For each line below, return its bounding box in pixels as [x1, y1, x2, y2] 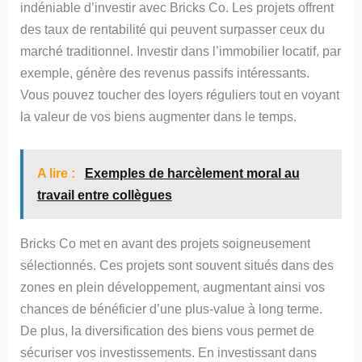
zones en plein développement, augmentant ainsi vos [20, 279, 326, 294]
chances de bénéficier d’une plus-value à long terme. [20, 301, 323, 316]
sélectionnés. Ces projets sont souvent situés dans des [20, 257, 335, 272]
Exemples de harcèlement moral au [84, 166, 300, 181]
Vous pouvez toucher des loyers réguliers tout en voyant [20, 87, 340, 103]
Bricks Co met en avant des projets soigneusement [20, 235, 311, 250]
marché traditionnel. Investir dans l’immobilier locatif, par [20, 44, 342, 59]
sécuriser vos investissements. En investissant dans [20, 344, 318, 360]
